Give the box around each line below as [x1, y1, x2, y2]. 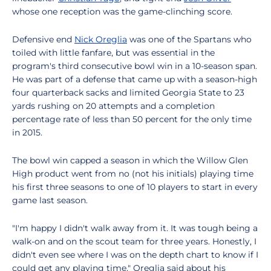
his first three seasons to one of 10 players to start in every [12, 181, 258, 192]
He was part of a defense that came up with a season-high [12, 74, 257, 85]
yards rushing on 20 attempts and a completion [12, 100, 215, 111]
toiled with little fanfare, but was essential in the [12, 47, 215, 58]
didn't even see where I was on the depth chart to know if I [12, 249, 258, 260]
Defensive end [12, 34, 74, 45]
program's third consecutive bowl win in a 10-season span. [12, 60, 257, 71]
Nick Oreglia [74, 34, 127, 45]
